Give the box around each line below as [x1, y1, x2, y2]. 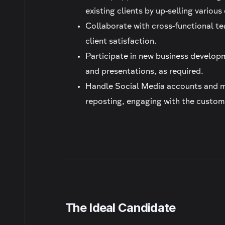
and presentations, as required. [85, 68, 204, 76]
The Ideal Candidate [65, 200, 176, 215]
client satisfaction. [85, 38, 157, 46]
